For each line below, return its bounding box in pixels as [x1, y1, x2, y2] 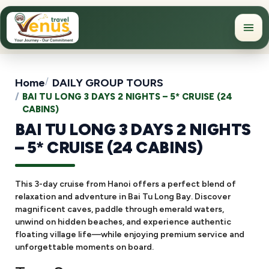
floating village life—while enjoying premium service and [15, 229, 244, 240]
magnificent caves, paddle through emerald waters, [15, 204, 224, 214]
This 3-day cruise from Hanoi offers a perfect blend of [15, 179, 236, 189]
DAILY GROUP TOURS [52, 76, 163, 89]
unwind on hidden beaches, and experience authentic [15, 217, 231, 227]
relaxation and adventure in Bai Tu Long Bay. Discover [15, 192, 231, 202]
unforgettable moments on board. [15, 242, 154, 252]
